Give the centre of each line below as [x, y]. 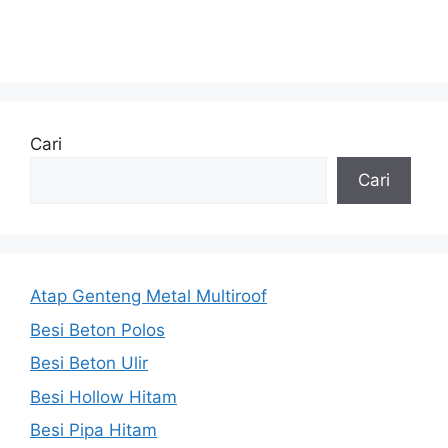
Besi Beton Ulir [89, 363]
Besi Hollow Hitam [103, 396]
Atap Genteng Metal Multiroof [148, 296]
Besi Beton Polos [97, 329]
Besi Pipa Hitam [93, 430]
